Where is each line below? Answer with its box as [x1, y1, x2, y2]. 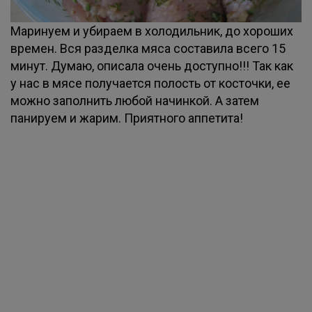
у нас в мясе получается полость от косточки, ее [10, 76, 290, 91]
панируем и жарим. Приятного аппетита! [10, 111, 243, 125]
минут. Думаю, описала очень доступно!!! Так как [10, 58, 293, 73]
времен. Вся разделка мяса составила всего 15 [10, 41, 286, 56]
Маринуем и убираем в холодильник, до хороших [10, 24, 293, 38]
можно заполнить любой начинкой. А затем [10, 93, 259, 108]
